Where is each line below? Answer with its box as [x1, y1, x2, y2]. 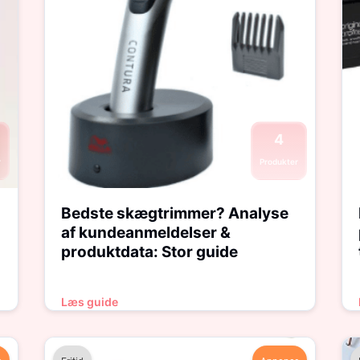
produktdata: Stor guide [60, 243, 238, 261]
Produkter [260, 157, 299, 166]
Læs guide [60, 295, 118, 309]
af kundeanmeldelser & [60, 223, 231, 242]
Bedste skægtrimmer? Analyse [60, 204, 288, 223]
